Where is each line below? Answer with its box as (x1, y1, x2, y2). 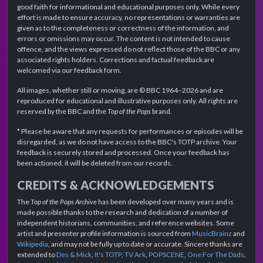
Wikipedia (17, 240, 48, 249)
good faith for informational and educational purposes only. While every (17, 2, 240, 12)
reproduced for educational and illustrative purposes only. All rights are (17, 96, 238, 106)
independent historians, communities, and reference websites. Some (17, 218, 234, 228)
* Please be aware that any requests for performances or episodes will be (17, 127, 243, 136)
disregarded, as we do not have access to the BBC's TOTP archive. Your (17, 137, 237, 147)
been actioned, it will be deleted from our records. (17, 159, 173, 168)
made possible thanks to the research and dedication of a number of (17, 208, 228, 217)
